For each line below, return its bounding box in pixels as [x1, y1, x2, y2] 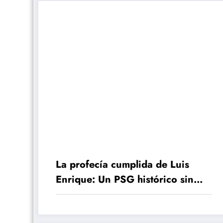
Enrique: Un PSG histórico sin [56, 172, 194, 187]
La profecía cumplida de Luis [56, 157, 189, 172]
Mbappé [56, 187, 94, 202]
